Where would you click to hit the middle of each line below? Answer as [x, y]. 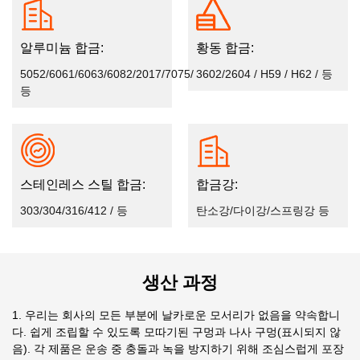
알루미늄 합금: [62, 47]
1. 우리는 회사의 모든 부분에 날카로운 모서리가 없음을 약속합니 [176, 315]
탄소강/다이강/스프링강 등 [263, 210]
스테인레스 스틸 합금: [83, 184]
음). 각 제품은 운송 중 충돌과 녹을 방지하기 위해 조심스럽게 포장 [178, 348]
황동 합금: [225, 47]
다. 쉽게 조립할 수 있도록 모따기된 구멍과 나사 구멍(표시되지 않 [176, 331]
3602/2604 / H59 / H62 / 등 [264, 74]
